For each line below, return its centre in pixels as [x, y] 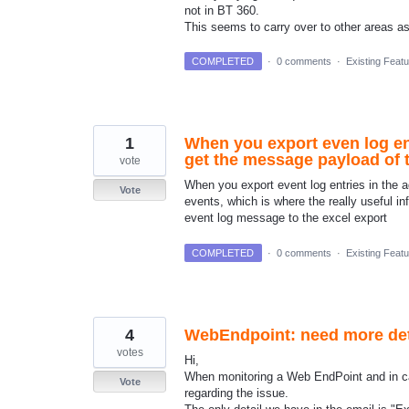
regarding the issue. [236, 393]
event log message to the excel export [286, 218]
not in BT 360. [224, 11]
